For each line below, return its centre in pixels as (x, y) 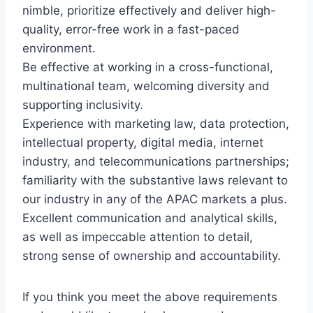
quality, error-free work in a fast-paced (131, 30)
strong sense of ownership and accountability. (152, 256)
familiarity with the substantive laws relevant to (155, 181)
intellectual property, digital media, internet (143, 143)
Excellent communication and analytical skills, (150, 218)
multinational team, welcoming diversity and (146, 86)
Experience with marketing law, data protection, (156, 124)
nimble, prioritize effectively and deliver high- (149, 11)
